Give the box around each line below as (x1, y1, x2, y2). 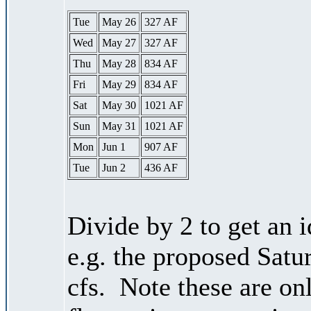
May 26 (102, 15, 136, 28)
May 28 (102, 57, 136, 69)
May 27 (102, 36, 136, 49)
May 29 (102, 78, 136, 90)
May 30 (102, 99, 136, 111)
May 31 (102, 119, 136, 132)
